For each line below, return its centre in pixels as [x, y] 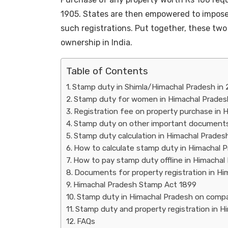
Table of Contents [107, 71]
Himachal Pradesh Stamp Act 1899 [135, 184]
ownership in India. [96, 42]
